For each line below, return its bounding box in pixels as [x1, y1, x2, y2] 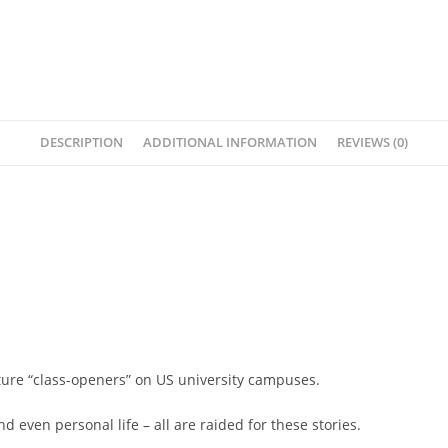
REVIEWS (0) [337, 134, 408, 151]
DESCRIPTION [40, 134, 123, 151]
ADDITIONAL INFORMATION [143, 134, 317, 151]
